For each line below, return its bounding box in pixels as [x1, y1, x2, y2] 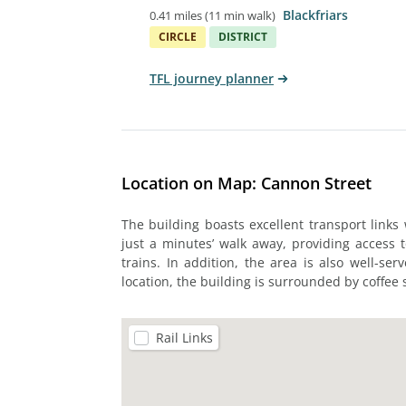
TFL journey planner [150, 69, 274, 87]
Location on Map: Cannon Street [121, 171, 372, 194]
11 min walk [208, 6, 272, 24]
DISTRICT [218, 28, 267, 44]
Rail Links [156, 328, 213, 346]
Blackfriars [283, 5, 348, 24]
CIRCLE [159, 28, 197, 44]
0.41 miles [150, 6, 202, 24]
